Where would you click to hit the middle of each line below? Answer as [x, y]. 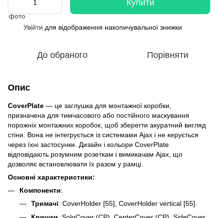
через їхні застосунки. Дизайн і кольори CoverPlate [88, 144]
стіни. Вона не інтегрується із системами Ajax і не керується [103, 135]
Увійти [33, 27]
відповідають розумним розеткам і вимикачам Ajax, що [95, 154]
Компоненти [40, 190]
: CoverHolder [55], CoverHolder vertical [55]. [128, 203]
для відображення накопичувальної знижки [112, 27]
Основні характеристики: [51, 177]
